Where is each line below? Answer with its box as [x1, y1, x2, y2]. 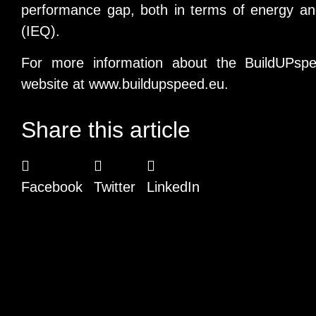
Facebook [21, 178, 83, 195]
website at [21, 75, 89, 92]
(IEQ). [21, 23, 60, 39]
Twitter [94, 178, 135, 195]
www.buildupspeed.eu [89, 75, 224, 92]
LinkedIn [147, 178, 200, 195]
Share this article [21, 116, 190, 142]
